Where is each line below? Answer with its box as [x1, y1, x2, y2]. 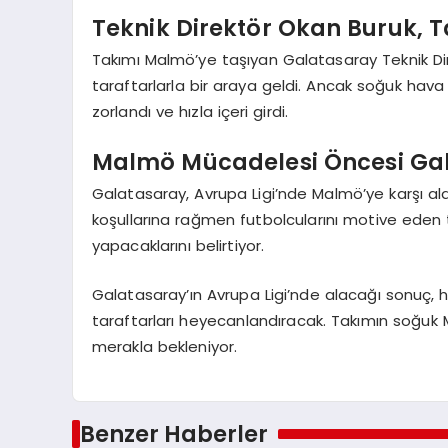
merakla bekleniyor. [91, 335, 238, 357]
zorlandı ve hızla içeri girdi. [91, 101, 289, 123]
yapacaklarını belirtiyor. [91, 235, 265, 257]
